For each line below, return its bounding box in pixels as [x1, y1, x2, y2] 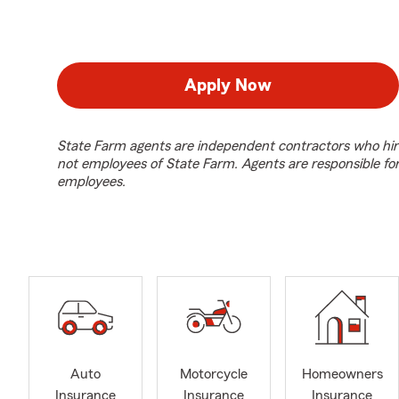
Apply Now [184, 77, 272, 94]
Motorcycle [180, 367, 248, 382]
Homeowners [301, 367, 383, 382]
